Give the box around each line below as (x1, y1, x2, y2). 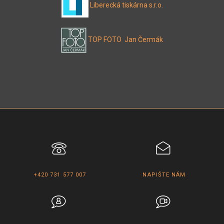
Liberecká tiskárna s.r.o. (89, 1, 163, 9)
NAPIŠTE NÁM (142, 171, 186, 178)
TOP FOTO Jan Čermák (88, 35, 163, 43)
